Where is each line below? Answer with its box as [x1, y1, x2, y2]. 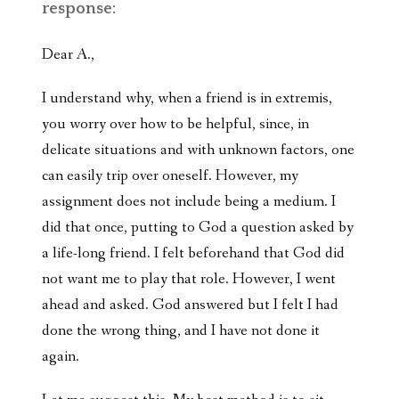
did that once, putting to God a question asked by [42, 216, 354, 238]
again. [42, 346, 79, 367]
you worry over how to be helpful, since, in [42, 113, 309, 134]
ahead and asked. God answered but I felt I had [42, 294, 338, 315]
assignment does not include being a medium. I [42, 191, 336, 212]
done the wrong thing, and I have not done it [42, 320, 320, 341]
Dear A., [42, 44, 94, 65]
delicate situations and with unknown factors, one [42, 139, 354, 160]
